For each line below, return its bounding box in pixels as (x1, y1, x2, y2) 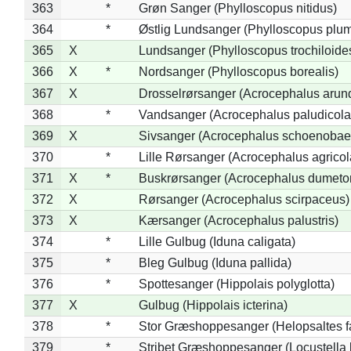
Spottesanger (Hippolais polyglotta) (138, 277, 335, 291)
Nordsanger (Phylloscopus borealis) (138, 64, 338, 78)
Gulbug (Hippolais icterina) (138, 298, 288, 312)
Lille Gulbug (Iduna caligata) (138, 234, 295, 248)
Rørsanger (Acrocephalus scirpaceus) (138, 192, 349, 206)
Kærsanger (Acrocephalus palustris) (138, 213, 338, 227)
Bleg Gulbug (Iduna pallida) (138, 255, 291, 270)
